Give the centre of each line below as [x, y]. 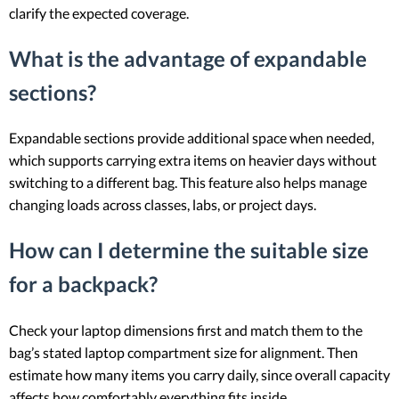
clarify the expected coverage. [99, 12]
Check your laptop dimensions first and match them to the [186, 330]
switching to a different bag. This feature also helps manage [188, 183]
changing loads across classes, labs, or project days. [163, 205]
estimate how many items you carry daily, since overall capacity [199, 375]
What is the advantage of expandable [188, 58]
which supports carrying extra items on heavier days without [193, 160]
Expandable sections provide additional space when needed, [191, 138]
